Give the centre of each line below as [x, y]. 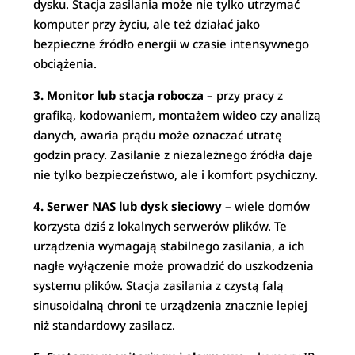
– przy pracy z [244, 95]
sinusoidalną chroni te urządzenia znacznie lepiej [171, 305]
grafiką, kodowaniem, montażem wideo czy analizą [177, 115]
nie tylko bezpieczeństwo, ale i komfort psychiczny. [176, 174]
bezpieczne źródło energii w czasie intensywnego [172, 44]
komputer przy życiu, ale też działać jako [147, 24]
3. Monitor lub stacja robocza [119, 95]
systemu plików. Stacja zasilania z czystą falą [159, 285]
